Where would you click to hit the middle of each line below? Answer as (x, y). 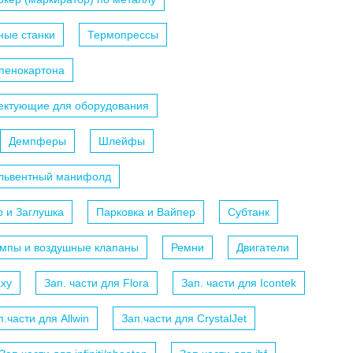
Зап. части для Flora (97, 283)
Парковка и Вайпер (146, 212)
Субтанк (249, 212)
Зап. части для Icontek (239, 283)
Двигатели (263, 248)
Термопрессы (123, 35)
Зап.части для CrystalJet (184, 319)
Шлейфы (122, 141)
